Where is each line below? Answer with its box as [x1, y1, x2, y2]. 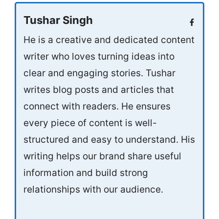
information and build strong [23, 167, 148, 178]
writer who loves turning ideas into [23, 50, 175, 62]
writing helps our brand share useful [23, 150, 181, 162]
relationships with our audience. [23, 183, 163, 195]
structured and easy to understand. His [23, 133, 195, 145]
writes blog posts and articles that [23, 84, 174, 95]
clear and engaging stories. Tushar [23, 67, 175, 79]
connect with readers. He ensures [23, 100, 171, 112]
